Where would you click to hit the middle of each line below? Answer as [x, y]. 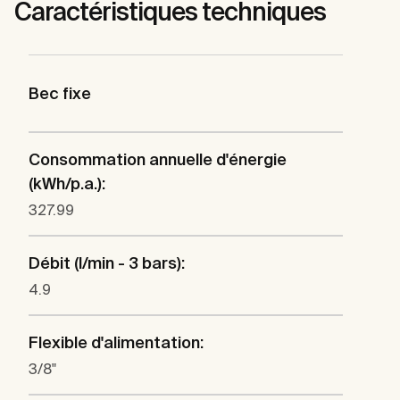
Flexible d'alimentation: [116, 342]
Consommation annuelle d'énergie [158, 159]
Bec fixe [60, 93]
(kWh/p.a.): [67, 183]
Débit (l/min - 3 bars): [107, 262]
